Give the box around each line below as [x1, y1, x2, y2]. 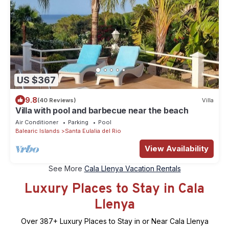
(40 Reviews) [37, 96, 76, 104]
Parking [68, 119, 88, 126]
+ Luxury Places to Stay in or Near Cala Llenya [53, 217, 209, 226]
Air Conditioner [15, 119, 58, 126]
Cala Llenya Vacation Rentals [84, 164, 181, 173]
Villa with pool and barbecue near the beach [15, 105, 189, 116]
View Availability [145, 144, 209, 154]
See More [48, 164, 84, 173]
